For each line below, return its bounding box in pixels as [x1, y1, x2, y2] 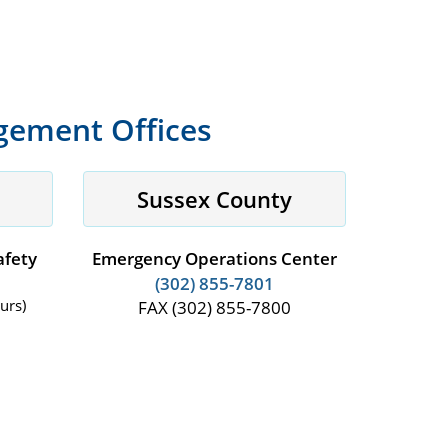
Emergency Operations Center [92, 247, 338, 271]
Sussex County [137, 184, 293, 215]
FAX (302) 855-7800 [138, 296, 292, 320]
